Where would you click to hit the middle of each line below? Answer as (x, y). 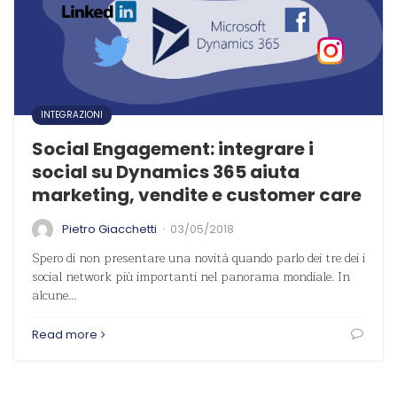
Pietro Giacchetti (109, 229)
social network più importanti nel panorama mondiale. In (191, 277)
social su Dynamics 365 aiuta (166, 172)
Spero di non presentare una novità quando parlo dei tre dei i (198, 258)
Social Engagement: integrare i (173, 149)
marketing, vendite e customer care (197, 195)
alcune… (54, 296)
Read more (65, 335)
